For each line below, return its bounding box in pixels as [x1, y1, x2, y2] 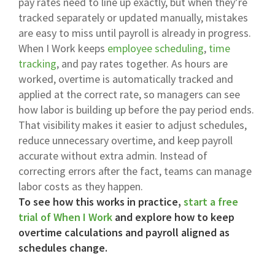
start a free [184, 194, 238, 209]
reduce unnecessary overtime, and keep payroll [18, 133, 233, 147]
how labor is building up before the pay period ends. [18, 102, 254, 117]
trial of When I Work [18, 209, 112, 224]
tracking [18, 56, 56, 71]
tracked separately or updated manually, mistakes [18, 10, 248, 25]
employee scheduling [107, 41, 204, 55]
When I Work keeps [18, 41, 107, 55]
